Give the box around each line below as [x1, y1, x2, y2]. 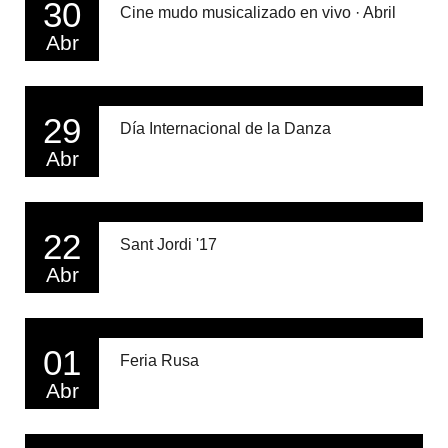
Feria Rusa [120, 352, 199, 370]
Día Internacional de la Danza [120, 120, 331, 138]
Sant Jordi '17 [120, 236, 217, 254]
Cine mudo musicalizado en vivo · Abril [120, 4, 396, 22]
